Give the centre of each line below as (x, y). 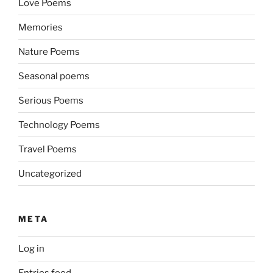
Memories (41, 27)
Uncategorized (50, 173)
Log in (31, 249)
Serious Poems (51, 100)
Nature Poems (49, 51)
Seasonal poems (54, 76)
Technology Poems (59, 125)
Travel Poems (48, 149)
